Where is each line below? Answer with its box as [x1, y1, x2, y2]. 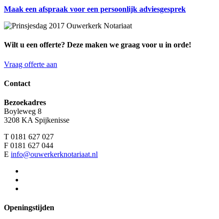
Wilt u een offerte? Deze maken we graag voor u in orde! [4, 41, 191, 49]
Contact [4, 79, 30, 88]
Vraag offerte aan [4, 60, 57, 68]
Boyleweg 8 [4, 107, 42, 116]
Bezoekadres [4, 98, 46, 107]
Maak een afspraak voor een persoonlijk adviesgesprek [4, 5, 186, 14]
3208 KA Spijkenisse [4, 116, 69, 125]
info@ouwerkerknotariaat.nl [11, 150, 98, 159]
